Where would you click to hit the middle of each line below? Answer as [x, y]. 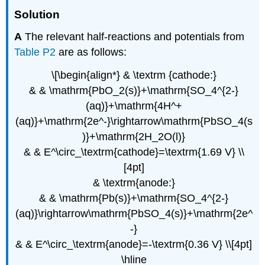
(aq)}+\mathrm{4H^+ [134, 106]
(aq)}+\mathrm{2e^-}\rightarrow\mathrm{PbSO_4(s [134, 121]
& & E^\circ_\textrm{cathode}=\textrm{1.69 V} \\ [134, 152]
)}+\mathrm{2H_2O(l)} [134, 136]
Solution [37, 15]
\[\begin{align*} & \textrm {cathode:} [134, 75]
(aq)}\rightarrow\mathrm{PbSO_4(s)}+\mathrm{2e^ [134, 213]
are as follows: [91, 52]
